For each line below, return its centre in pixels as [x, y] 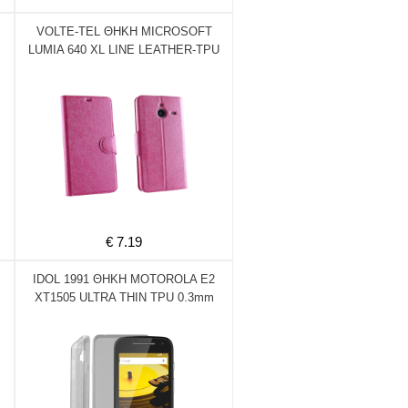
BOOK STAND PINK [124, 68]
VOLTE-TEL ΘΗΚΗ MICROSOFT [124, 31]
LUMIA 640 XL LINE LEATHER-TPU [124, 50]
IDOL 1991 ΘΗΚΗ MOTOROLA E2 [124, 279]
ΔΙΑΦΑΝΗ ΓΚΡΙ [124, 316]
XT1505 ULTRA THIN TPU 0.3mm [124, 297]
